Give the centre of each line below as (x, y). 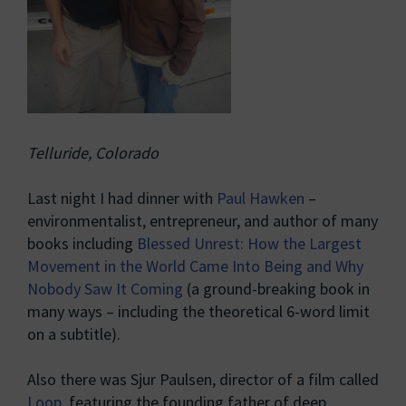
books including (82, 243)
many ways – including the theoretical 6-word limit (198, 311)
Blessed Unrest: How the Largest (249, 243)
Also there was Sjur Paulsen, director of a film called (203, 379)
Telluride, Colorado (93, 153)
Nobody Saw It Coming (105, 289)
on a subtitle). (74, 334)
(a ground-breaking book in (276, 289)
